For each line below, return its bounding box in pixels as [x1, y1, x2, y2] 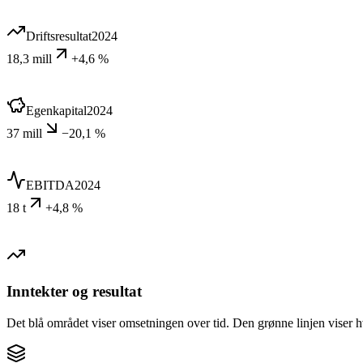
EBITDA [26, 178, 75, 193]
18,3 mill [6, 52, 52, 66]
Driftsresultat [26, 29, 92, 44]
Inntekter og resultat [6, 283, 142, 301]
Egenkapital [26, 104, 87, 118]
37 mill [6, 126, 42, 141]
